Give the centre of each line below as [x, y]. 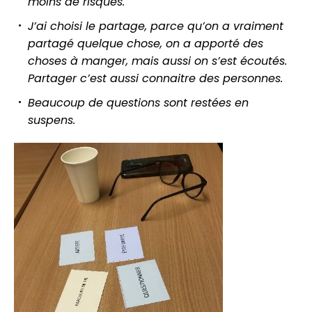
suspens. [52, 120]
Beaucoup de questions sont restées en [138, 102]
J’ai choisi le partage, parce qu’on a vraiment [156, 26]
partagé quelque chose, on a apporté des [146, 43]
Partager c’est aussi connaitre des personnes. [155, 78]
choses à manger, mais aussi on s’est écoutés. [157, 61]
